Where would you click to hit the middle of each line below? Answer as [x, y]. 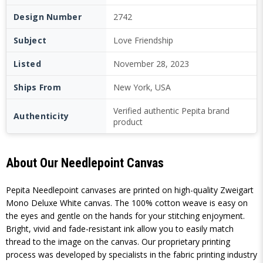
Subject [30, 40]
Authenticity [41, 116]
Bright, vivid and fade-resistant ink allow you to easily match [120, 229]
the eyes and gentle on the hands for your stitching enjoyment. [125, 216]
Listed [27, 64]
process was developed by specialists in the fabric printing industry [131, 254]
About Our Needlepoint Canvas [85, 163]
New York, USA [142, 87]
